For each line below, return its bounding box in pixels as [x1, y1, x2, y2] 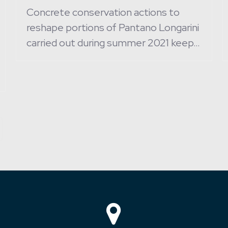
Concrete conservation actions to [26, 5, 180, 19]
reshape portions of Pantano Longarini [26, 20, 199, 34]
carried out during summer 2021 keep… [26, 36, 200, 49]
